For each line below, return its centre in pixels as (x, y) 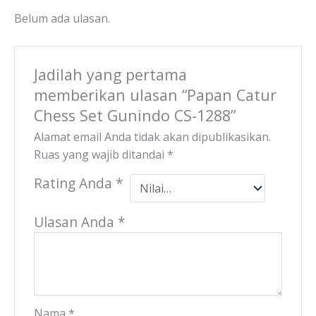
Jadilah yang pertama (110, 75)
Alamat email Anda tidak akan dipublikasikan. (152, 136)
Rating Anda (74, 183)
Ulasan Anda (75, 221)
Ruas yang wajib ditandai (100, 154)
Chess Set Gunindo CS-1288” (134, 116)
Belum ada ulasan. (62, 19)
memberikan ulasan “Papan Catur (155, 95)
